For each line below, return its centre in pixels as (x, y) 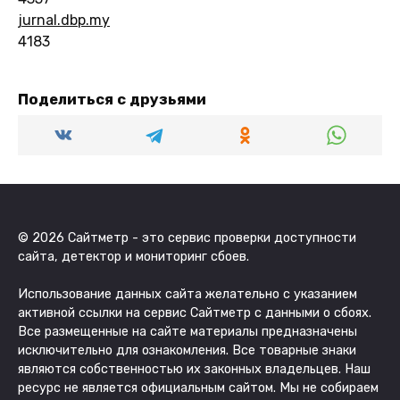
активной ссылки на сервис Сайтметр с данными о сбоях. (195, 312)
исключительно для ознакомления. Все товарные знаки (187, 350)
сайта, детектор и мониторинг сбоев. (133, 256)
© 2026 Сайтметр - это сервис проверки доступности (187, 237)
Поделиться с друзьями (112, 99)
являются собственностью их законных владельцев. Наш (194, 369)
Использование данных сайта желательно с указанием (187, 294)
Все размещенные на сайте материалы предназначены (187, 331)
